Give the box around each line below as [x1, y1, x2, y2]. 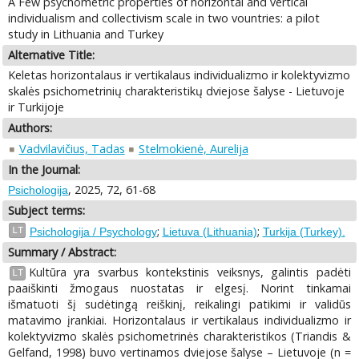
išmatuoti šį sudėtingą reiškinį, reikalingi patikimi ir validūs [8, 296, 351, 313]
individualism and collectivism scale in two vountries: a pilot [8, 10, 321, 26]
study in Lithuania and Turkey [8, 26, 164, 42]
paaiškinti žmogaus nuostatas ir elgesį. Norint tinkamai [8, 280, 351, 296]
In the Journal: [8, 161, 81, 177]
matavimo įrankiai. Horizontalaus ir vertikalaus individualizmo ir [8, 313, 351, 329]
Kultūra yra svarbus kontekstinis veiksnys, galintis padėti [28, 264, 351, 280]
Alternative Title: [8, 46, 95, 63]
